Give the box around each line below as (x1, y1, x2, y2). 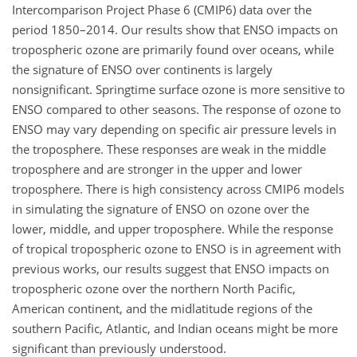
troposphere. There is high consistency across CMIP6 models (12, 180, 344, 197)
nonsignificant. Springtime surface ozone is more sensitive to (12, 80, 345, 97)
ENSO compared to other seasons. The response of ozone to (12, 100, 341, 117)
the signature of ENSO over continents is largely (12, 61, 273, 77)
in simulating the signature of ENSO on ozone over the (12, 200, 309, 217)
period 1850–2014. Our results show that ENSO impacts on (12, 21, 338, 37)
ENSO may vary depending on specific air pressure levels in (12, 120, 336, 137)
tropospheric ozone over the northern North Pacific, (12, 280, 296, 296)
